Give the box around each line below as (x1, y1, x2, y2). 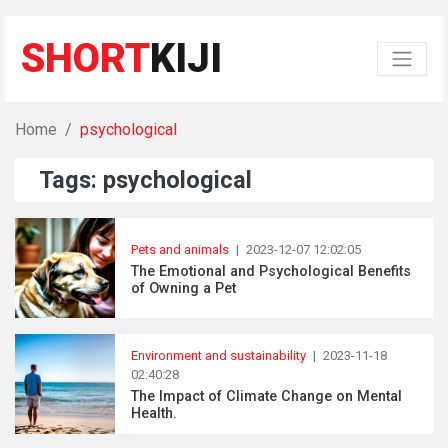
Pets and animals (131, 241, 229, 257)
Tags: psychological (39, 166, 252, 194)
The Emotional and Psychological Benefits (131, 262, 411, 280)
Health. (131, 405, 177, 422)
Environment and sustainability (131, 348, 306, 363)
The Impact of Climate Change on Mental (131, 388, 402, 405)
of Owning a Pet (131, 279, 236, 297)
